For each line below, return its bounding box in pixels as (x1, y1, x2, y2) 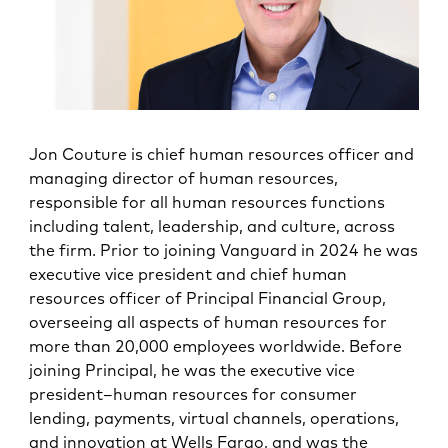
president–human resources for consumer (29, 383, 358, 404)
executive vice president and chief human (29, 263, 348, 284)
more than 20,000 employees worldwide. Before (29, 335, 403, 356)
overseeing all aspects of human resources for (29, 311, 388, 332)
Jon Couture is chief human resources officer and (29, 143, 415, 164)
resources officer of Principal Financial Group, (29, 287, 387, 308)
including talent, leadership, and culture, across (29, 215, 396, 236)
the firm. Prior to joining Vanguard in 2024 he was (29, 239, 419, 260)
